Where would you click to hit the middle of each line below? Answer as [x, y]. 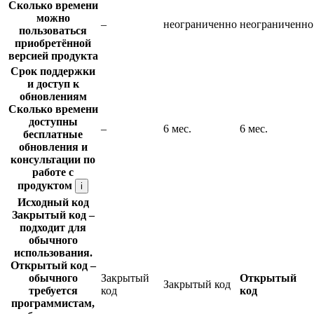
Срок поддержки [53, 71]
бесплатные [53, 134]
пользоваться [53, 30]
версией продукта [53, 55]
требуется [53, 290]
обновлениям [53, 96]
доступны [53, 121]
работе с [53, 172]
